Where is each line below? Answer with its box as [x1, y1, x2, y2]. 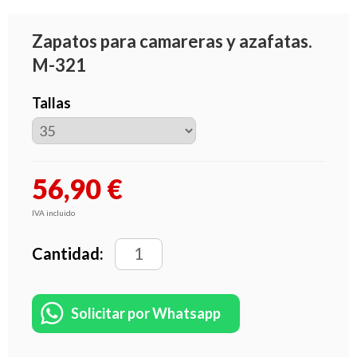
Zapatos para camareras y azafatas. [32, 29, 312, 52]
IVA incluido [32, 207, 75, 218]
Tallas [32, 93, 71, 112]
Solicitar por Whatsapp [71, 304, 221, 322]
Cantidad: [32, 243, 107, 263]
